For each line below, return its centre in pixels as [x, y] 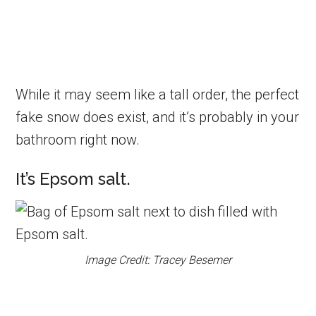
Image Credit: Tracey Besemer [158, 260]
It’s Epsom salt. [73, 178]
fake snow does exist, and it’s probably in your [158, 117]
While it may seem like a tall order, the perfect [158, 94]
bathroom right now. [78, 139]
